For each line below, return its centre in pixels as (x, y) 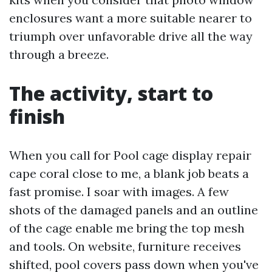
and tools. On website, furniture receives (125, 246)
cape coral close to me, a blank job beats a (129, 173)
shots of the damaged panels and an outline (134, 210)
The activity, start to (111, 93)
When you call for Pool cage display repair (130, 155)
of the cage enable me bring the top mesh (127, 228)
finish (37, 116)
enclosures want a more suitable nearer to (131, 18)
